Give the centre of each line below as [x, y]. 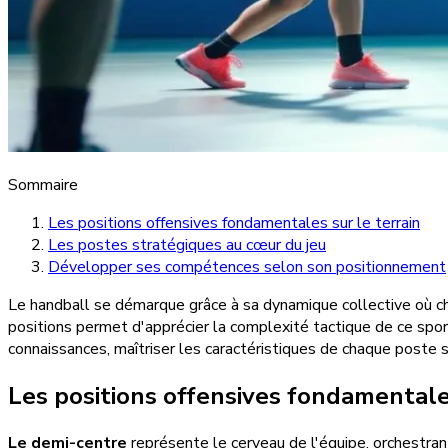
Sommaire [43, 184]
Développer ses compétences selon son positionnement [247, 266]
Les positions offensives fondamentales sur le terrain [234, 222]
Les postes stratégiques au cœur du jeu [187, 244]
